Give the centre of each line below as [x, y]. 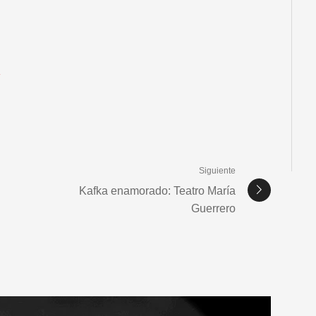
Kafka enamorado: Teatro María [157, 191]
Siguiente [217, 171]
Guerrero [213, 209]
